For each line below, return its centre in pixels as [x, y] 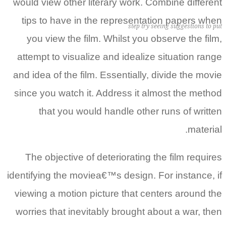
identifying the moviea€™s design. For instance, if [115, 175]
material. [205, 129]
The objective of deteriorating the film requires [124, 157]
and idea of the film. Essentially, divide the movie [118, 75]
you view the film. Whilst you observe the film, [124, 39]
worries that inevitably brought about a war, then [119, 212]
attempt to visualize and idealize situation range [120, 57]
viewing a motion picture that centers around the [118, 193]
